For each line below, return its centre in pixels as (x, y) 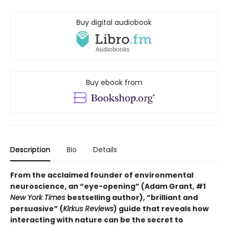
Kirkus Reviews (88, 209)
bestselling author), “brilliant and (133, 198)
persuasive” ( (37, 209)
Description (30, 150)
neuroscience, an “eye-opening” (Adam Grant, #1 (108, 187)
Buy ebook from (114, 83)
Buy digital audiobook (114, 22)
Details (105, 150)
